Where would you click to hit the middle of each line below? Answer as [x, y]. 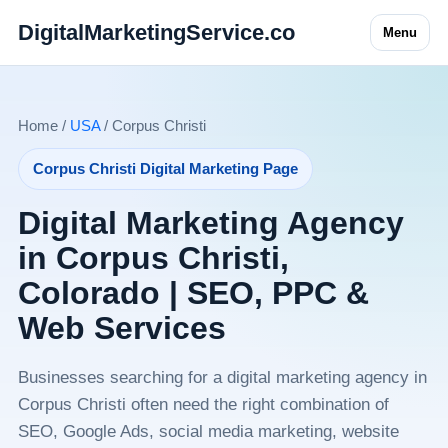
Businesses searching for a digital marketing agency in [222, 377]
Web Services [121, 328]
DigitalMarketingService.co [156, 32]
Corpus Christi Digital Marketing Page [165, 169]
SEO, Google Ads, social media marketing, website [208, 431]
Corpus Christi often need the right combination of [203, 404]
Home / [43, 125]
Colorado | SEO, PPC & [193, 293]
